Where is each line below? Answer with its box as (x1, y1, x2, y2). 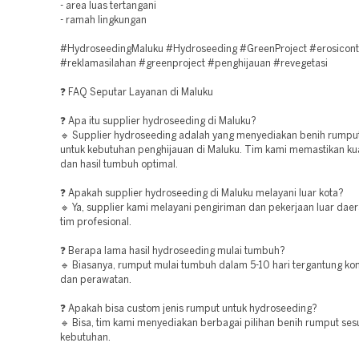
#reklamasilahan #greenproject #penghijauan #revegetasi (60, 59, 328, 68)
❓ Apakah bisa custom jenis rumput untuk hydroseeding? (60, 305, 317, 313)
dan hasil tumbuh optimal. (60, 160, 178, 169)
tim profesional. (60, 218, 131, 227)
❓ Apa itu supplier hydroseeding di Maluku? (60, 117, 256, 126)
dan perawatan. (60, 276, 131, 284)
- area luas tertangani (60, 2, 156, 10)
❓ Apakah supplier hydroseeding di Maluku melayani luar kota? (60, 189, 344, 198)
